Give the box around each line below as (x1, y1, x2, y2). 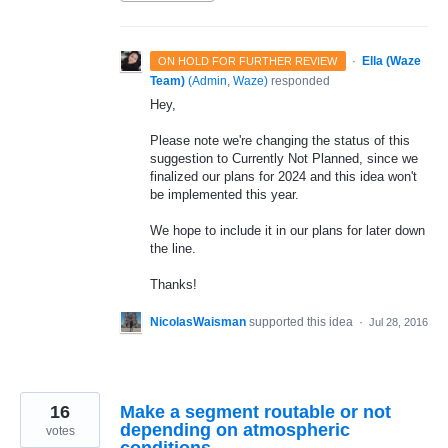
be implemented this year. (150, 186, 299, 202)
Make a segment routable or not (120, 402, 391, 423)
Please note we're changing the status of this (150, 132, 410, 148)
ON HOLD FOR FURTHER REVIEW (158, 54, 338, 67)
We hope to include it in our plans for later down (150, 222, 425, 238)
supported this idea (249, 315, 356, 330)
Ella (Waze (361, 53, 421, 68)
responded (268, 73, 330, 88)
